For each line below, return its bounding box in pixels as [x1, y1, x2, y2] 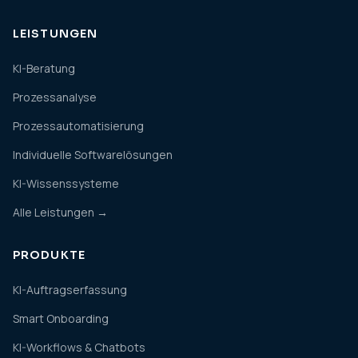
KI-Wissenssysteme [13, 176, 119, 191]
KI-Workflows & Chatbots [13, 340, 145, 355]
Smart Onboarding [13, 311, 109, 326]
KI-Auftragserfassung [13, 282, 127, 297]
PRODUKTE [13, 248, 86, 262]
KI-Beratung [13, 61, 75, 76]
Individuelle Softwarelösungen [13, 147, 173, 162]
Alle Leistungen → [13, 205, 108, 220]
